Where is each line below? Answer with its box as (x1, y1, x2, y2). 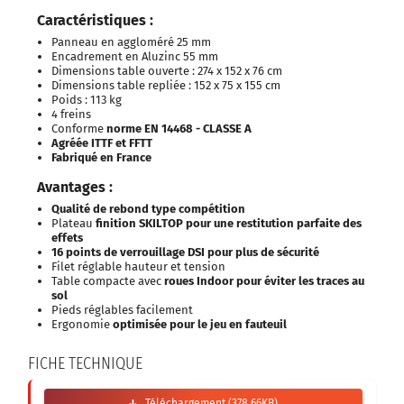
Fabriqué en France (51, 150, 151, 164)
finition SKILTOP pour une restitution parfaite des (96, 216, 362, 230)
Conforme (51, 121, 106, 135)
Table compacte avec (51, 273, 164, 288)
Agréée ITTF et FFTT (51, 135, 152, 150)
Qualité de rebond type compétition (51, 201, 245, 216)
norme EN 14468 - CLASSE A (106, 121, 252, 135)
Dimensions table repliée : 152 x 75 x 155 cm (51, 78, 280, 92)
